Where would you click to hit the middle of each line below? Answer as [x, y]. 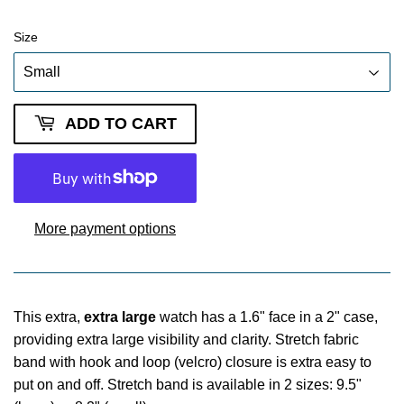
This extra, [49, 317]
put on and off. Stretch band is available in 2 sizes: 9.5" [188, 384]
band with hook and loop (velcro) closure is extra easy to [193, 362]
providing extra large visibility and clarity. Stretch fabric [186, 339]
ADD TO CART [121, 123]
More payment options [105, 228]
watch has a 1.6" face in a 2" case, [267, 317]
